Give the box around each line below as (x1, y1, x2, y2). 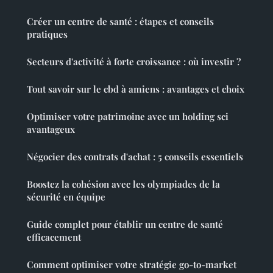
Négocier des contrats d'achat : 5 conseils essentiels (27, 150, 243, 163)
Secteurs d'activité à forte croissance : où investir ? (27, 55, 241, 68)
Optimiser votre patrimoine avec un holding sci (27, 110, 229, 122)
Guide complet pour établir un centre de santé (27, 218, 223, 230)
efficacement (27, 230, 81, 243)
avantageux (27, 122, 75, 135)
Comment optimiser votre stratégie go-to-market (27, 258, 236, 271)
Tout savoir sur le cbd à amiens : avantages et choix (27, 82, 244, 95)
